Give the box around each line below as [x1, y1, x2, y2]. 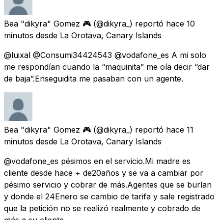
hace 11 [166, 124, 193, 135]
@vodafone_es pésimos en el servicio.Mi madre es [4, 156, 191, 166]
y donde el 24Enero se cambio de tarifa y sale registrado [4, 191, 215, 201]
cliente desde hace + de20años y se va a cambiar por [4, 167, 203, 178]
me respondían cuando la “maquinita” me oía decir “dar [4, 61, 210, 72]
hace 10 [166, 18, 195, 28]
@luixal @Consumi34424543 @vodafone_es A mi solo [4, 50, 206, 60]
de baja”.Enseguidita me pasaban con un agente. [4, 73, 183, 83]
